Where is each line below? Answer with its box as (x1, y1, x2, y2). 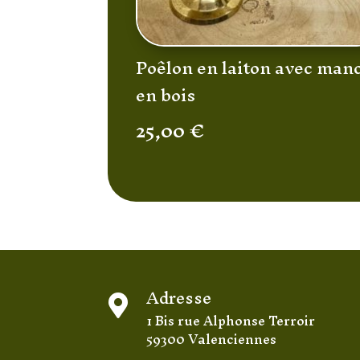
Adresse (145, 278, 211, 317)
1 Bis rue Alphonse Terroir (145, 305, 315, 335)
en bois (136, 75, 196, 115)
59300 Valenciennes (145, 324, 276, 354)
